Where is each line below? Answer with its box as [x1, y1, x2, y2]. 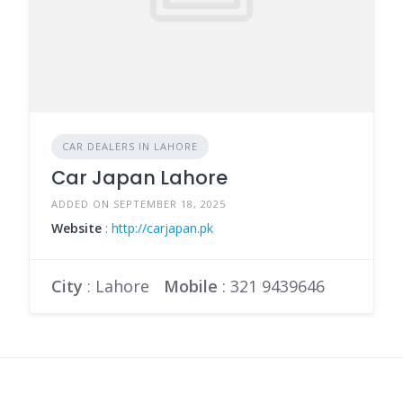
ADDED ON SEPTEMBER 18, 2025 [51, 196, 226, 210]
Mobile [164, 274, 218, 297]
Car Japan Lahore [51, 164, 228, 191]
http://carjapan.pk [112, 219, 213, 237]
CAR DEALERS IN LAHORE [62, 139, 198, 153]
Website [51, 219, 102, 237]
